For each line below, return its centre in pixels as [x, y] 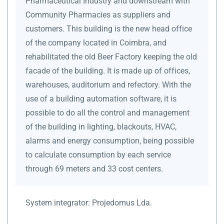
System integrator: [59, 202]
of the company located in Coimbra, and [96, 42]
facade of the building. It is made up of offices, [108, 70]
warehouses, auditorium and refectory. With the [108, 84]
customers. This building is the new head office [109, 28]
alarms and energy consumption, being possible [110, 140]
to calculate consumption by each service [98, 154]
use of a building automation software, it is [101, 98]
